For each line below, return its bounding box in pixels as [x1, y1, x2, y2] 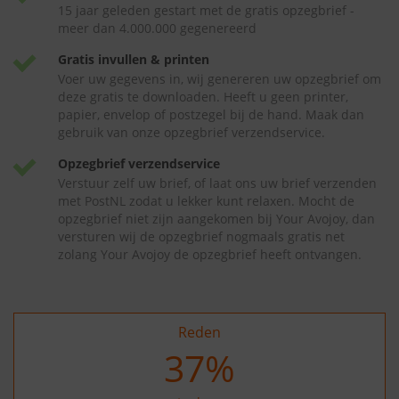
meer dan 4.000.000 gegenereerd [58, 20, 256, 37]
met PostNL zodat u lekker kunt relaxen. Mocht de [58, 192, 354, 209]
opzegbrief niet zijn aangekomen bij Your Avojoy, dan [58, 210, 375, 227]
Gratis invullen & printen [58, 51, 209, 68]
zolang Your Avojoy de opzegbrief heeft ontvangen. [58, 246, 362, 263]
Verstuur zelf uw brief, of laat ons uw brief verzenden [58, 175, 377, 191]
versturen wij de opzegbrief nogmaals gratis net [58, 228, 345, 245]
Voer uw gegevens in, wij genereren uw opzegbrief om [58, 70, 381, 87]
